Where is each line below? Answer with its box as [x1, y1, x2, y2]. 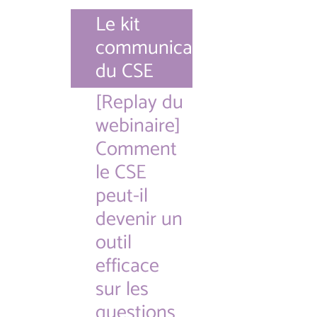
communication [96, 32, 224, 64]
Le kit [96, 8, 140, 41]
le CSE [96, 156, 146, 189]
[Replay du [96, 86, 183, 119]
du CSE [96, 55, 154, 88]
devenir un [96, 203, 183, 236]
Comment [96, 133, 177, 166]
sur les [96, 273, 149, 306]
